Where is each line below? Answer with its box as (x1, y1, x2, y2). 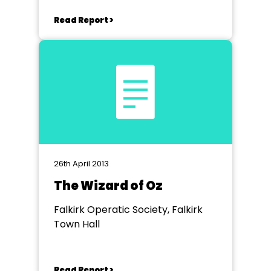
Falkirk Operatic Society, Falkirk (54, 203, 203, 217)
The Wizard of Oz (54, 177, 163, 194)
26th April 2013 (54, 158, 109, 169)
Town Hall (54, 217, 100, 231)
